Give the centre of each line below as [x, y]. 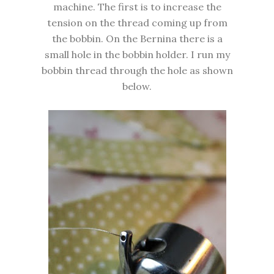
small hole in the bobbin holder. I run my [137, 55]
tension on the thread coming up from [137, 23]
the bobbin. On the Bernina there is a [137, 39]
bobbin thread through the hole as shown [137, 71]
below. [137, 87]
